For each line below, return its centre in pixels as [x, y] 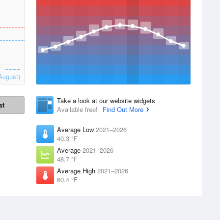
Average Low [76, 129]
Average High [77, 171]
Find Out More [123, 109]
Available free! [78, 109]
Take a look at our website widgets [106, 100]
